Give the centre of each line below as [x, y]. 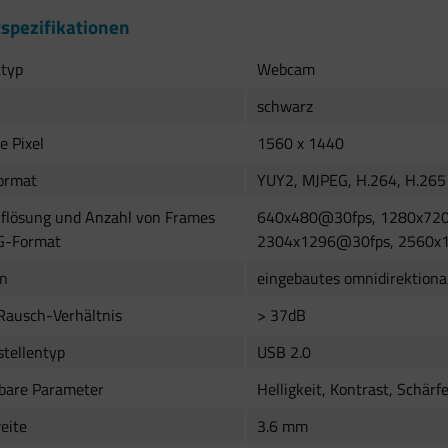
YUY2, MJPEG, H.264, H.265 [351, 180]
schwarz [285, 106]
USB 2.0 [284, 352]
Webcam [286, 69]
